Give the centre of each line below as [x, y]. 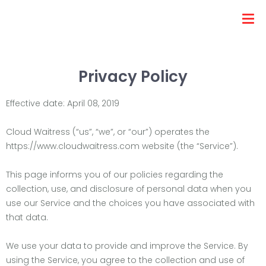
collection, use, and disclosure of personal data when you [129, 189]
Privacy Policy [133, 77]
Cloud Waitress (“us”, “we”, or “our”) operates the [108, 132]
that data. [27, 217]
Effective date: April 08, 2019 [63, 103]
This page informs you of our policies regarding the [115, 175]
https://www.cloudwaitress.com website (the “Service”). [122, 146]
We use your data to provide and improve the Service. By [127, 246]
